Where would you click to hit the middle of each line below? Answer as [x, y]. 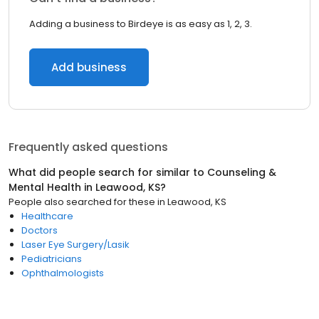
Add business [89, 67]
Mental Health [45, 187]
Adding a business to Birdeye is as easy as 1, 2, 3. [141, 24]
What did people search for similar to [108, 172]
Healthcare [47, 216]
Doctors [40, 230]
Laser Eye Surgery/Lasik [75, 245]
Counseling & [242, 172]
